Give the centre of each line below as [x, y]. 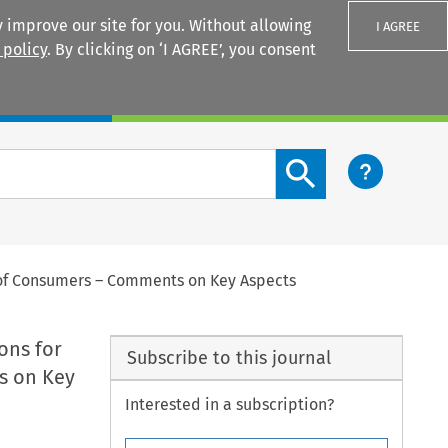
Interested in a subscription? [230, 405]
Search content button [357, 160]
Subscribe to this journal [228, 357]
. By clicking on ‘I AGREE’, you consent [181, 49]
